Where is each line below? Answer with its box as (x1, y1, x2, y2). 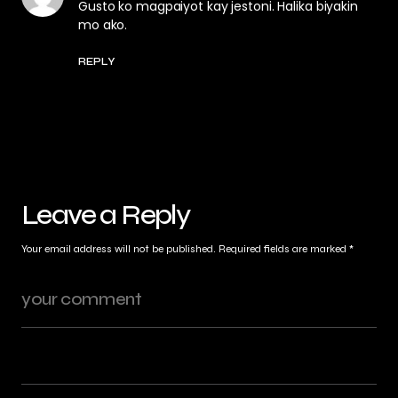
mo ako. (78, 15, 128, 34)
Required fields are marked (219, 243, 349, 256)
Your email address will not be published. (21, 243, 216, 256)
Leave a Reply (21, 196, 190, 232)
